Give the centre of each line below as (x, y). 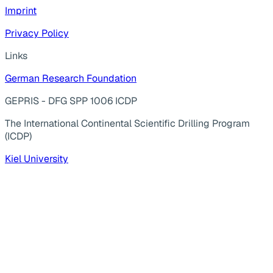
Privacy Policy (37, 33)
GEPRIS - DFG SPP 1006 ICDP (71, 101)
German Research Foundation (71, 78)
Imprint (21, 11)
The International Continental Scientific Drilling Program (127, 123)
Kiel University (37, 159)
